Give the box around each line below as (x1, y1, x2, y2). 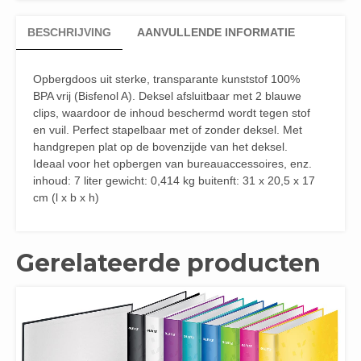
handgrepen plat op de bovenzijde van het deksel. (33, 140, 288, 154)
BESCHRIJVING (27, 26, 111, 39)
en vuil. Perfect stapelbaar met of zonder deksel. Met (33, 123, 302, 137)
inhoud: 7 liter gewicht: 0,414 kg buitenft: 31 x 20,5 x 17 (33, 174, 315, 188)
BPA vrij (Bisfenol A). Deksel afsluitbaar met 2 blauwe (33, 89, 301, 103)
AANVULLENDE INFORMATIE (137, 26, 295, 39)
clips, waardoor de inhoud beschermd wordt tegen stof (33, 106, 310, 120)
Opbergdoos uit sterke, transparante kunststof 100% (33, 73, 300, 86)
